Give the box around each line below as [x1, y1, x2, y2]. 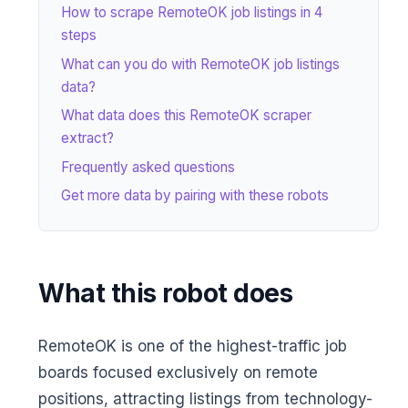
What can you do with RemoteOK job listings [61, 55, 340, 73]
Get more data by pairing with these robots [61, 186, 329, 204]
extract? [61, 129, 114, 148]
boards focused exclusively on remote [38, 363, 318, 382]
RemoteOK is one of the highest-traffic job [38, 337, 347, 356]
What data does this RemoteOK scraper [61, 107, 311, 125]
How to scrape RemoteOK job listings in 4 [61, 4, 322, 22]
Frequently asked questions [61, 158, 235, 176]
